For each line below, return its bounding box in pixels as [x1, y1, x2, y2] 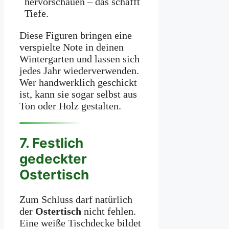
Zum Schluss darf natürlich [19, 194, 132, 205]
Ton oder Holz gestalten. [19, 100, 121, 111]
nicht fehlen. [81, 205, 136, 217]
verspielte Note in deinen [19, 41, 124, 53]
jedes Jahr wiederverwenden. [19, 64, 139, 76]
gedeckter [19, 151, 87, 167]
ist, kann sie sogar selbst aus [19, 88, 137, 100]
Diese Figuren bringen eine [19, 29, 132, 41]
